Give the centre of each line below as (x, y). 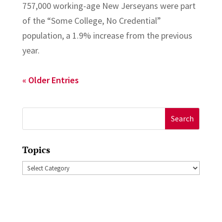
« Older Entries (50, 80)
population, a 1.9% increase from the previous (107, 35)
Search (34, 114)
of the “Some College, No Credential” (91, 20)
